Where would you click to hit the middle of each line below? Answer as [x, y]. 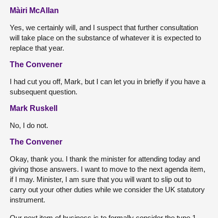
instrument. [27, 200]
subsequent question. [44, 92]
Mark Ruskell [34, 109]
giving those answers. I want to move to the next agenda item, [108, 169]
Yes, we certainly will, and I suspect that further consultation [104, 28]
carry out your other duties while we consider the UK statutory [107, 190]
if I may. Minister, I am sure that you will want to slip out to [100, 180]
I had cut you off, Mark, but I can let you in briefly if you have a [108, 82]
